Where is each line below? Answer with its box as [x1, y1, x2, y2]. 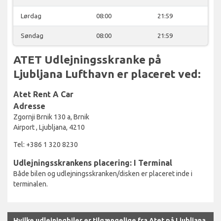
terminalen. [13, 180, 48, 188]
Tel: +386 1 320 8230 [13, 140, 78, 148]
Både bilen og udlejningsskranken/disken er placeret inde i [13, 169, 192, 178]
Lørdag [21, 12, 41, 19]
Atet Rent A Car [13, 89, 74, 99]
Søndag [21, 32, 43, 39]
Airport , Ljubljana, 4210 [13, 123, 85, 131]
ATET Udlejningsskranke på [13, 53, 161, 66]
